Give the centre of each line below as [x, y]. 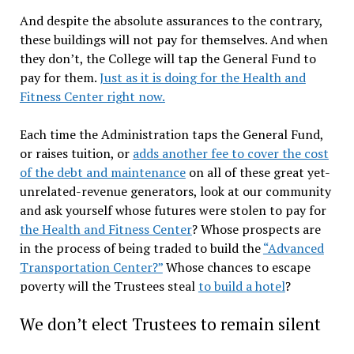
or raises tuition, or [76, 153]
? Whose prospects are [256, 229]
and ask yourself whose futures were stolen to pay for [173, 210]
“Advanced [293, 248]
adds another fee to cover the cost [230, 153]
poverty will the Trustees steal [109, 286]
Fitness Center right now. [92, 96]
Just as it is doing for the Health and [202, 77]
